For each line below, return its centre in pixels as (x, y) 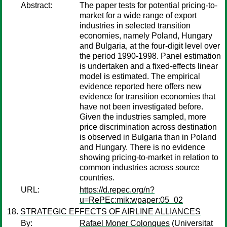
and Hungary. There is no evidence (142, 147)
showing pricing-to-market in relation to (149, 157)
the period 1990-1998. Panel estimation (150, 56)
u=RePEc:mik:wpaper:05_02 (131, 200)
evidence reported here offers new (141, 86)
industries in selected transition (135, 26)
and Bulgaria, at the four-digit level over (150, 46)
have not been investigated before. (141, 107)
